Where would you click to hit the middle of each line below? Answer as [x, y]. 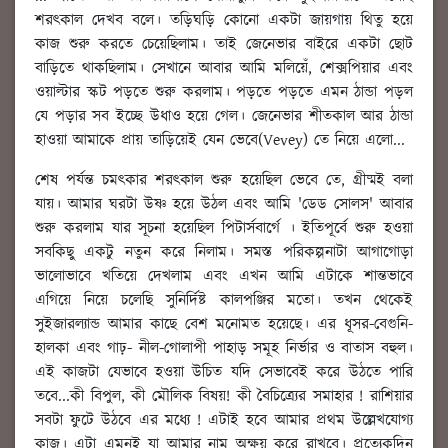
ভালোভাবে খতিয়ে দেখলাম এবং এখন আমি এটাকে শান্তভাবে [224, 277]
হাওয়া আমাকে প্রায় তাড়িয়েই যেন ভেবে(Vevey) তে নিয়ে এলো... [220, 141]
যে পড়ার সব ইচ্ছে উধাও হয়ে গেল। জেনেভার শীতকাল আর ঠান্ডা [224, 117]
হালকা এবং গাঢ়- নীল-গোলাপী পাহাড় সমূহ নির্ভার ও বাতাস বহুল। [224, 349]
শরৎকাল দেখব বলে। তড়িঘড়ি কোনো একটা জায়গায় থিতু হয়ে [224, 21]
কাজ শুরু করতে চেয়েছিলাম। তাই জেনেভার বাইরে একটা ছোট [224, 45]
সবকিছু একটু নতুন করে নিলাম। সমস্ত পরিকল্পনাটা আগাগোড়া [224, 253]
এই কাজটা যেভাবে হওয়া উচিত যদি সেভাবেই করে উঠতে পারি [224, 373]
